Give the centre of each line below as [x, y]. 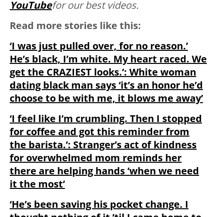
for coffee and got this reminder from [100, 132]
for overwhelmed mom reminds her [96, 158]
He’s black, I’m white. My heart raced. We [108, 59]
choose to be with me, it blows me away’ [106, 98]
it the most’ [37, 184]
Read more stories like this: [75, 26]
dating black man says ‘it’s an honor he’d [106, 85]
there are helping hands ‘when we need [104, 171]
